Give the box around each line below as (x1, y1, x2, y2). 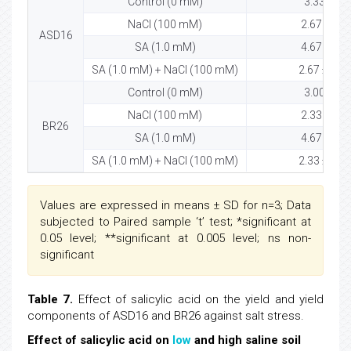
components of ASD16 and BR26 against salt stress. (27, 309, 304, 324)
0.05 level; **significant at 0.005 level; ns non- (40, 231, 311, 246)
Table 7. (27, 292, 74, 307)
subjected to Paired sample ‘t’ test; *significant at (40, 215, 311, 230)
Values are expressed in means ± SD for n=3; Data (40, 198, 311, 213)
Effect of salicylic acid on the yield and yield (73, 292, 324, 307)
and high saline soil (191, 333, 301, 348)
